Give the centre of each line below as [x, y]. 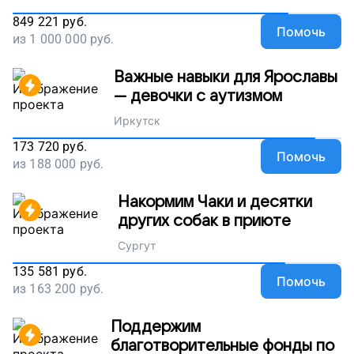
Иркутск [137, 121]
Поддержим [156, 328]
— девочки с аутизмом [198, 97]
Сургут [136, 246]
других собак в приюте [204, 222]
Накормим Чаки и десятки [215, 203]
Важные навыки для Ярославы [225, 78]
